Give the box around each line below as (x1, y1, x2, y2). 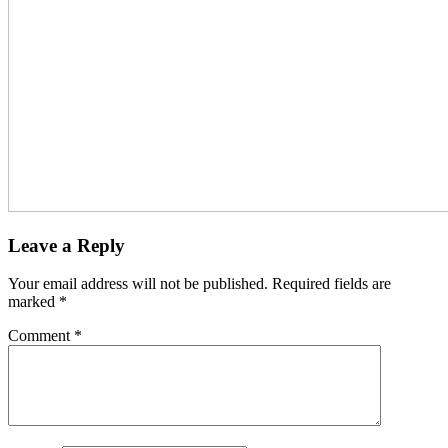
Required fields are (268, 275, 391, 293)
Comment (8, 327, 74, 345)
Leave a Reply (8, 234, 125, 256)
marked (8, 293, 59, 311)
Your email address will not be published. (8, 275, 268, 293)
